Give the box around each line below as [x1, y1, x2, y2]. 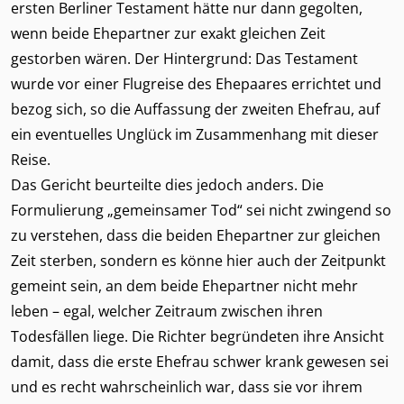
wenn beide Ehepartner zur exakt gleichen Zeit [11, 23, 326, 43]
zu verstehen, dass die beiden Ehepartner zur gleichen [11, 225, 381, 245]
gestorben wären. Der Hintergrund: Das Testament [11, 49, 358, 69]
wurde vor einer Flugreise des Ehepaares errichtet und [11, 74, 381, 94]
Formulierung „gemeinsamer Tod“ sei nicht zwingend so [11, 200, 391, 220]
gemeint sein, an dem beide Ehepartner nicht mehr [11, 276, 358, 296]
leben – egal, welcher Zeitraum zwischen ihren [11, 301, 323, 321]
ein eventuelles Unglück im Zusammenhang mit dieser [11, 124, 379, 144]
